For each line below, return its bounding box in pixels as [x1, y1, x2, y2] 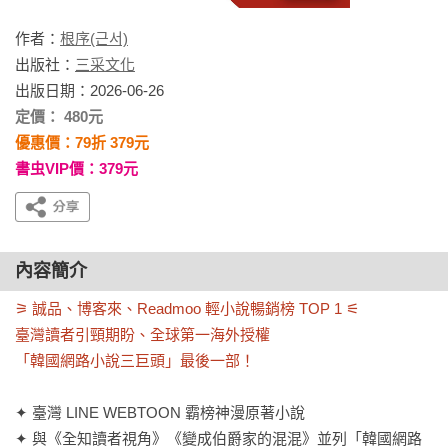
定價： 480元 [15, 108, 103, 125]
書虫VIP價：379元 [15, 160, 138, 177]
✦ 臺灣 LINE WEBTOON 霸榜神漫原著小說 [15, 404, 305, 421]
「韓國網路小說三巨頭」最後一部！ [15, 352, 255, 369]
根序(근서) [60, 30, 128, 47]
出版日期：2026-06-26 [15, 82, 164, 99]
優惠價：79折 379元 [15, 134, 149, 151]
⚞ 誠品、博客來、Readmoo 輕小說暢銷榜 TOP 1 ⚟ [15, 300, 359, 317]
